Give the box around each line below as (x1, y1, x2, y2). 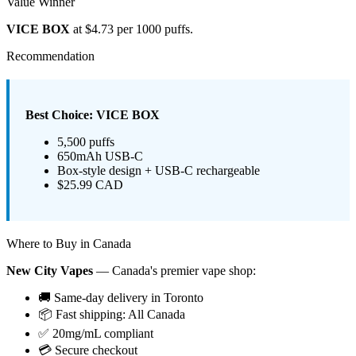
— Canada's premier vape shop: (93, 264, 256, 278)
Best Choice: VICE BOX (25, 108, 160, 122)
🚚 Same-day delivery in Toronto (38, 291, 203, 305)
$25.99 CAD (57, 178, 123, 192)
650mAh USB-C (57, 149, 143, 164)
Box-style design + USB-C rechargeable (57, 164, 260, 178)
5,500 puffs (57, 135, 114, 149)
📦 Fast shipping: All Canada (38, 308, 185, 322)
